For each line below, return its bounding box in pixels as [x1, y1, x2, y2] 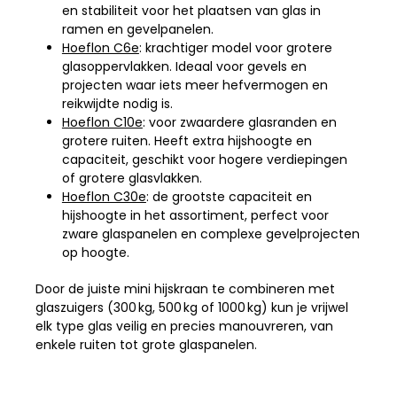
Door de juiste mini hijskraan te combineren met [35, 279, 335, 298]
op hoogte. [61, 243, 129, 261]
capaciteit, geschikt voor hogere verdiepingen [61, 150, 347, 168]
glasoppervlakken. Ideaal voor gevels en [61, 57, 307, 75]
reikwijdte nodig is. [61, 94, 173, 113]
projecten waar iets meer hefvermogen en [61, 75, 328, 94]
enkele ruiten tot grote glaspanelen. [35, 335, 257, 354]
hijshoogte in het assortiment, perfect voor [61, 206, 329, 224]
